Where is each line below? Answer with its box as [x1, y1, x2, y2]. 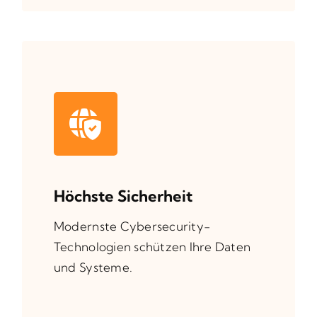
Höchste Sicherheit [53, 185, 192, 206]
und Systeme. [53, 259, 133, 275]
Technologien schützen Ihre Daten [53, 238, 251, 254]
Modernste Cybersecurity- [53, 218, 211, 234]
